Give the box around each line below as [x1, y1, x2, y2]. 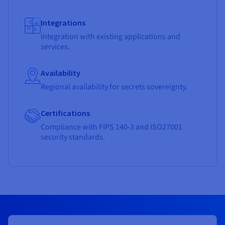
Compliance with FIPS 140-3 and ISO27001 [41, 122, 182, 133]
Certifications [41, 108, 90, 119]
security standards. [41, 132, 106, 143]
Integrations [41, 18, 85, 28]
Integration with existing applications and [41, 31, 180, 43]
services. [41, 41, 70, 53]
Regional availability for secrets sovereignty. [41, 81, 189, 93]
